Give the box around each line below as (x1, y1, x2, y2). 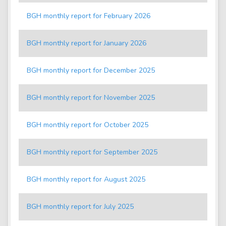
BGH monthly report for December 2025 (27, 66, 155, 76)
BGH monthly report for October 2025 (27, 120, 148, 130)
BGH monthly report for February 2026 (27, 11, 150, 21)
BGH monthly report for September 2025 (27, 147, 157, 157)
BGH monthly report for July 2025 (27, 202, 134, 212)
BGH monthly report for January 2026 (27, 38, 146, 48)
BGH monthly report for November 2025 (27, 93, 155, 103)
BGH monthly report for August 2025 (27, 175, 145, 185)
